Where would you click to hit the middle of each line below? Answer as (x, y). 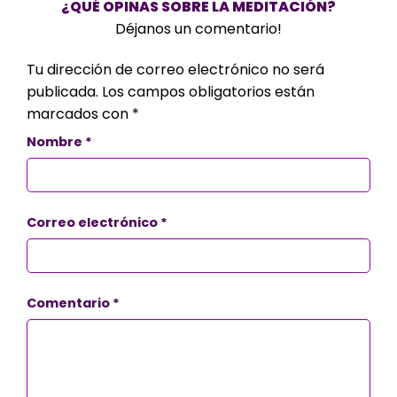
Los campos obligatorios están (208, 92)
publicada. (62, 92)
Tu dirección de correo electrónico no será (175, 70)
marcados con (79, 114)
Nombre (56, 142)
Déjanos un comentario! (198, 29)
